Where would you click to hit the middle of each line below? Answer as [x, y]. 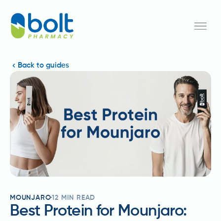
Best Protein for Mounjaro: [98, 211]
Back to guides [43, 66]
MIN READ [77, 198]
